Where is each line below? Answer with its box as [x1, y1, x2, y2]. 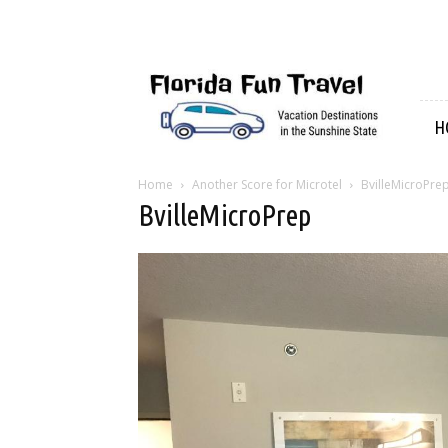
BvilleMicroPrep [138, 198, 311, 232]
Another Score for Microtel [192, 176, 342, 193]
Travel [137, 97, 177, 114]
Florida [137, 55, 181, 72]
